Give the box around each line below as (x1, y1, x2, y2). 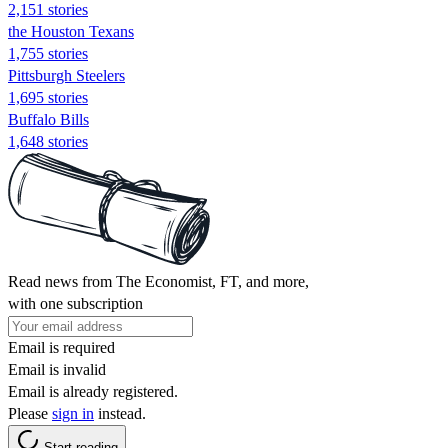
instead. (94, 404, 146, 422)
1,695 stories (8, 88, 88, 106)
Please (8, 404, 52, 422)
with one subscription (8, 294, 143, 312)
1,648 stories (8, 132, 88, 150)
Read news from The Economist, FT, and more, (8, 272, 309, 290)
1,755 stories (8, 44, 88, 62)
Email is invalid (8, 360, 106, 378)
